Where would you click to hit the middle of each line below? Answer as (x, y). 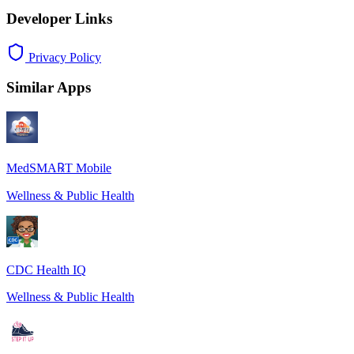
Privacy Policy (63, 57)
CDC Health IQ (46, 269)
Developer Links (59, 18)
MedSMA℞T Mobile (59, 168)
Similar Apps (49, 88)
